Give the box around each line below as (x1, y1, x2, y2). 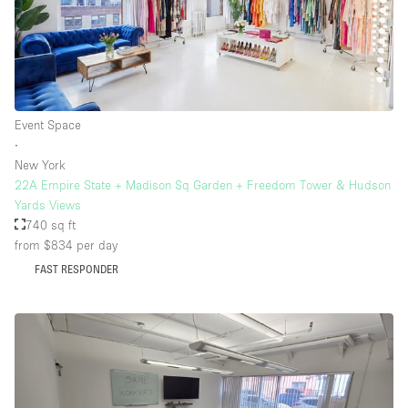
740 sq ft (25, 217, 76, 232)
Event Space (15, 117, 81, 132)
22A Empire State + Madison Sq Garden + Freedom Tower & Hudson (15, 177, 391, 192)
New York (15, 157, 66, 172)
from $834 (15, 237, 73, 252)
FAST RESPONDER (34, 262, 118, 275)
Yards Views (15, 197, 81, 212)
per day (73, 237, 117, 252)
